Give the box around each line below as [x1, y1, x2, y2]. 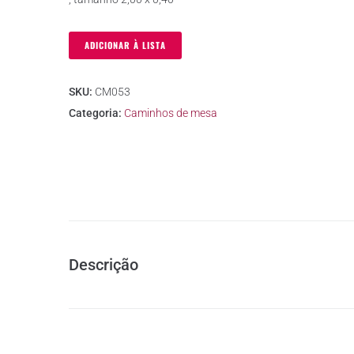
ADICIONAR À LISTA [85, 38, 166, 51]
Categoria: [69, 106, 124, 119]
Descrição [69, 254, 138, 274]
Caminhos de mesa [124, 106, 217, 119]
